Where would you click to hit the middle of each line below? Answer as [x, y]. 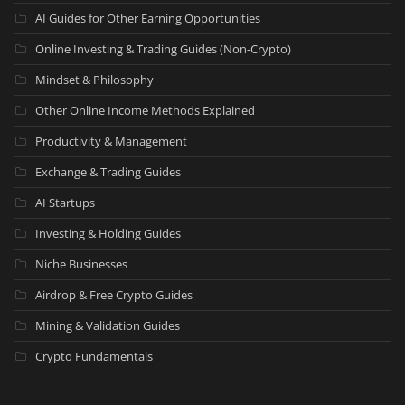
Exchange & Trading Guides [108, 171]
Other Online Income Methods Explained [145, 110]
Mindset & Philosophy [94, 79]
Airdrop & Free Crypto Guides [114, 294]
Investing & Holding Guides [108, 233]
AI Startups [65, 202]
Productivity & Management [111, 141]
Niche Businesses [81, 264]
